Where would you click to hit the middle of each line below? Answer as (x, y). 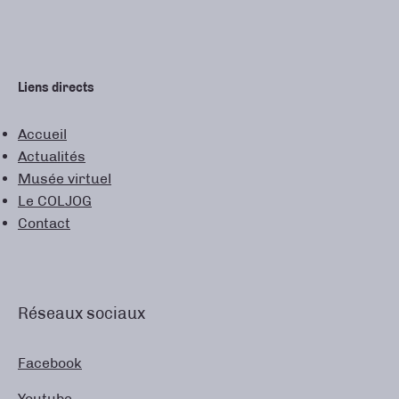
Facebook (50, 362)
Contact (44, 224)
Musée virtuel (65, 179)
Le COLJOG (55, 201)
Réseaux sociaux (81, 313)
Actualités (52, 157)
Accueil (42, 134)
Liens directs (56, 88)
